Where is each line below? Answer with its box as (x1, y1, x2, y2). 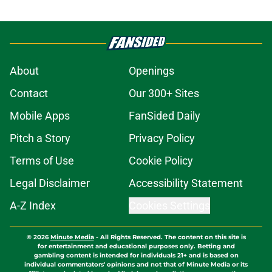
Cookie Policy (129, 154, 193, 168)
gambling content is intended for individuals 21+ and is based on (33, 251, 239, 260)
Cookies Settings (129, 199, 210, 212)
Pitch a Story (10, 132, 70, 145)
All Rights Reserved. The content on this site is (100, 233, 246, 242)
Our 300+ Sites (129, 87, 199, 100)
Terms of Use (10, 154, 74, 168)
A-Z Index (10, 199, 56, 212)
